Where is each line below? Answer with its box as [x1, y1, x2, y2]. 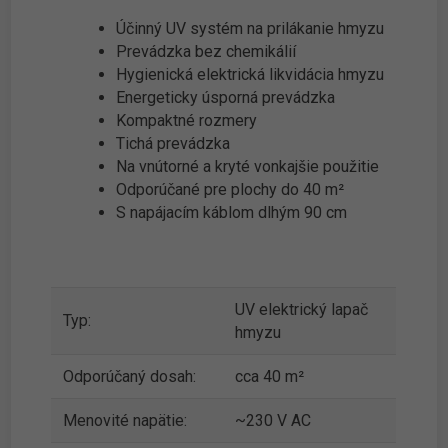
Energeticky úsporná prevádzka [116, 88, 336, 108]
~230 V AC [235, 411, 312, 431]
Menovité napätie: [63, 411, 188, 431]
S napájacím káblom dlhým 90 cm [116, 203, 348, 223]
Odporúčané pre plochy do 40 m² [116, 180, 345, 200]
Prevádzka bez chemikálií [116, 42, 297, 62]
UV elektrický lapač [235, 300, 369, 320]
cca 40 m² [235, 367, 305, 387]
